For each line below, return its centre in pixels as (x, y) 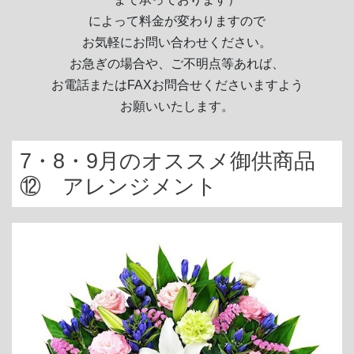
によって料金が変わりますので (177, 21)
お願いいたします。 (177, 106)
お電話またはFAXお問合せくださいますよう (177, 85)
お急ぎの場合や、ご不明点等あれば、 (177, 64)
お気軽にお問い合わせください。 (177, 42)
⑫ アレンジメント (119, 186)
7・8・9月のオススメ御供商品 (168, 161)
